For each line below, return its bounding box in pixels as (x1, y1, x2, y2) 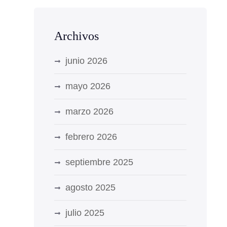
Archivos (54, 29, 99, 43)
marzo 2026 (65, 106, 113, 117)
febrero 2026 (65, 132, 117, 142)
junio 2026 (65, 56, 107, 66)
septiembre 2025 (65, 157, 133, 167)
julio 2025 (65, 208, 104, 218)
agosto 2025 (65, 182, 116, 193)
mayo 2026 (65, 81, 110, 91)
